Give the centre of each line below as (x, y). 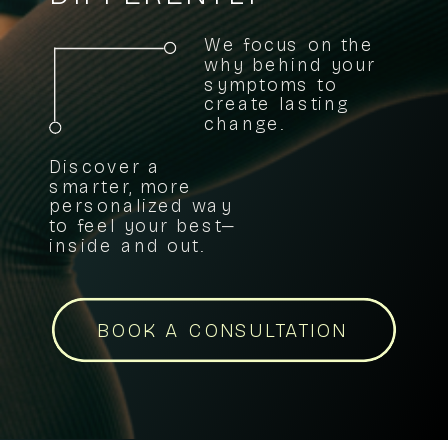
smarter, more (120, 187)
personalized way (141, 207)
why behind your (290, 65)
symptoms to (271, 85)
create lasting (276, 105)
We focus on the (289, 46)
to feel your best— (142, 226)
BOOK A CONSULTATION (221, 331)
